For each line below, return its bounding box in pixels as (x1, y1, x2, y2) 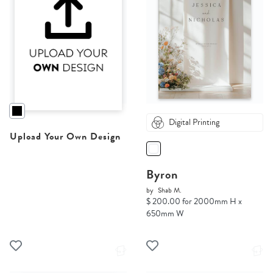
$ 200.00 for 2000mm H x (146, 195, 242, 208)
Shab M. (158, 185, 182, 196)
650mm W (146, 207, 184, 221)
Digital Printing (169, 116, 219, 129)
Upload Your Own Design (10, 129, 121, 144)
